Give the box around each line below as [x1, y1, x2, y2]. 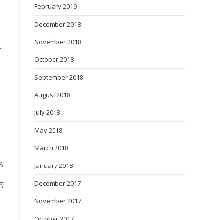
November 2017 [34, 196, 81, 205]
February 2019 [34, 2, 77, 11]
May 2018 [34, 126, 62, 135]
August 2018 [34, 90, 70, 99]
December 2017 [34, 179, 81, 188]
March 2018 [34, 143, 68, 152]
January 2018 [34, 161, 73, 170]
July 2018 [34, 108, 60, 117]
